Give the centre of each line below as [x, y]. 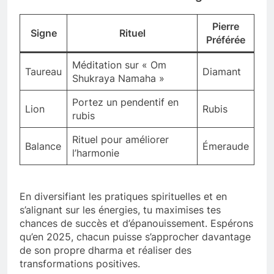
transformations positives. [80, 263]
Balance [43, 146]
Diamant [222, 71]
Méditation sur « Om [119, 65]
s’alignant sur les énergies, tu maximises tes [120, 209]
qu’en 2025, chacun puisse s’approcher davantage [135, 236]
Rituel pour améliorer [120, 139]
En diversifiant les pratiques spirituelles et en [123, 196]
